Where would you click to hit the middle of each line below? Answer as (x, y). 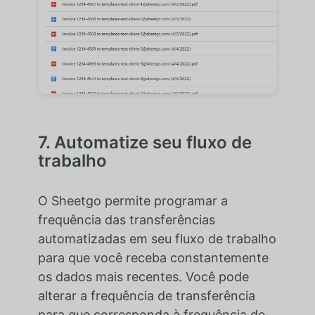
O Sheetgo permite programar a (133, 201)
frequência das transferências (126, 220)
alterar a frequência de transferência (146, 296)
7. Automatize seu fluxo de (144, 143)
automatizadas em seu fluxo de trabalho (157, 239)
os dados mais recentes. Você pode (143, 277)
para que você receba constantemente (153, 258)
